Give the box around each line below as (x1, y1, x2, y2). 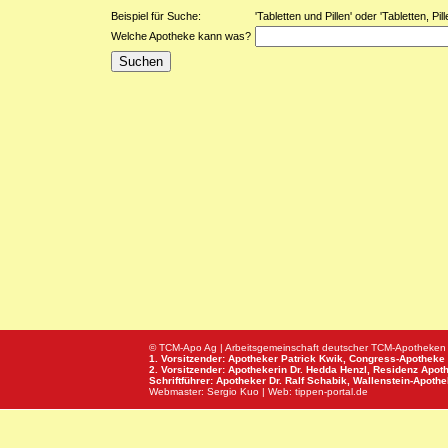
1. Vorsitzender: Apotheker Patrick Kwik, (149, 353, 349, 364)
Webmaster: (149, 386, 207, 397)
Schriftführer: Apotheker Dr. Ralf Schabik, (149, 375, 353, 386)
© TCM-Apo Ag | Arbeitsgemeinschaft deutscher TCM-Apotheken (149, 342, 446, 353)
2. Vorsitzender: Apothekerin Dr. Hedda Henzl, (149, 364, 373, 375)
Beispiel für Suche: (111, 10, 201, 22)
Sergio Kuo (207, 386, 259, 397)
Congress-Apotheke (349, 353, 445, 364)
